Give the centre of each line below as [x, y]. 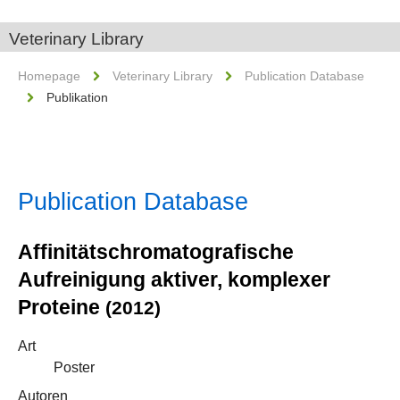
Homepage [49, 76]
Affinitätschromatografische [156, 252]
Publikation [77, 97]
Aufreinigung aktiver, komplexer [174, 279]
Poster [74, 367]
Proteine [62, 307]
